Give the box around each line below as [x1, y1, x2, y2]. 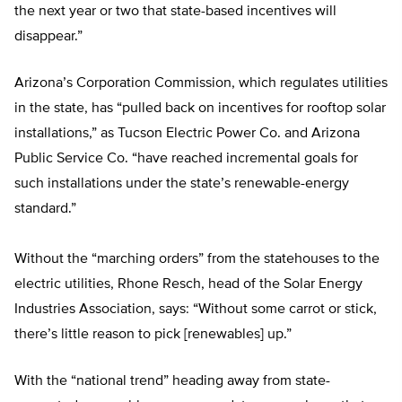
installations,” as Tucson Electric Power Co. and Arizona [14, 127, 360, 142]
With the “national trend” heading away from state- [14, 374, 330, 389]
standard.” [14, 202, 76, 217]
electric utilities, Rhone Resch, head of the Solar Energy [14, 277, 363, 293]
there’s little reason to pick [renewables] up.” [14, 328, 292, 343]
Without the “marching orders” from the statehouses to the [14, 252, 380, 267]
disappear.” [14, 30, 83, 45]
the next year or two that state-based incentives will [14, 4, 336, 20]
